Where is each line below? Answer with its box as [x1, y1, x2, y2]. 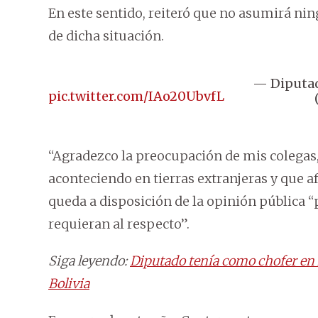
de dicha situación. [48, 28, 164, 45]
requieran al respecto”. [48, 216, 190, 233]
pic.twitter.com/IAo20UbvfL [48, 88, 224, 105]
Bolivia [48, 275, 89, 292]
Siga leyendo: [48, 253, 130, 270]
